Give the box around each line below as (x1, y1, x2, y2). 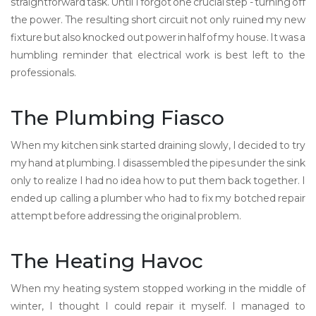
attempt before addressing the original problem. (11, 209, 241, 222)
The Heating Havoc (11, 249, 203, 273)
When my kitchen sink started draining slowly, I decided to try (11, 139, 305, 152)
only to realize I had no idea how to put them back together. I (11, 174, 305, 187)
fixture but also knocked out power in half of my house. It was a (11, 31, 305, 44)
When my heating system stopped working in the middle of (11, 282, 305, 295)
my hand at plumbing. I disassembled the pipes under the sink (11, 157, 305, 169)
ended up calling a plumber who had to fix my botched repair (11, 192, 305, 205)
